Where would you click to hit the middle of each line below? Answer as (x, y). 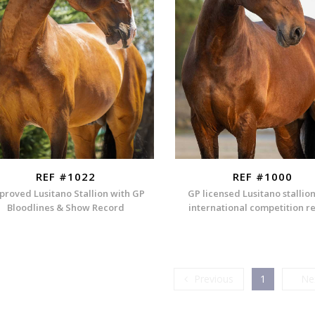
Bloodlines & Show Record (66, 208)
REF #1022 (66, 176)
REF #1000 (263, 176)
